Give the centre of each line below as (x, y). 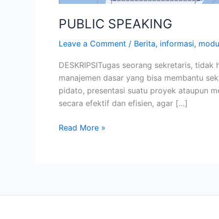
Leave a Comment (92, 44)
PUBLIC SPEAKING (115, 24)
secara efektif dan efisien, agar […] (123, 103)
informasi (177, 44)
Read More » (82, 128)
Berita (145, 44)
